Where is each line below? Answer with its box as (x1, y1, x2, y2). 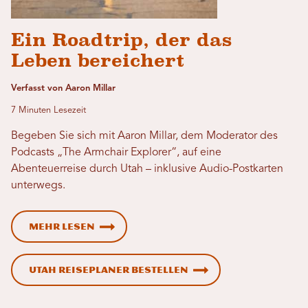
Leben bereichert (11, 50, 184, 71)
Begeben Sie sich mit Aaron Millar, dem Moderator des (11, 131, 278, 142)
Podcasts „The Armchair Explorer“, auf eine (11, 147, 221, 159)
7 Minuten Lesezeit (11, 106, 86, 115)
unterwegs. (11, 180, 65, 192)
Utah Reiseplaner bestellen (29, 265, 188, 276)
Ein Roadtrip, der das (11, 30, 232, 51)
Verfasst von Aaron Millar (11, 84, 115, 93)
